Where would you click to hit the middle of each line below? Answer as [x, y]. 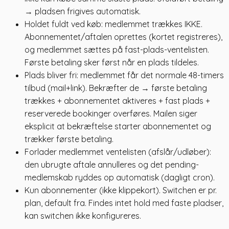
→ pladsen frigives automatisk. [83, 12]
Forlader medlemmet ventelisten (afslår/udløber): [118, 152]
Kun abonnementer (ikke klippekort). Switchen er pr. [121, 190]
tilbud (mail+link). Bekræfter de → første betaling [116, 88]
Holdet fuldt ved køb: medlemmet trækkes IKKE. [113, 24]
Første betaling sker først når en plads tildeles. [112, 63]
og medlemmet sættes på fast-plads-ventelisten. [117, 50]
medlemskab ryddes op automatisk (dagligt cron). [120, 178]
